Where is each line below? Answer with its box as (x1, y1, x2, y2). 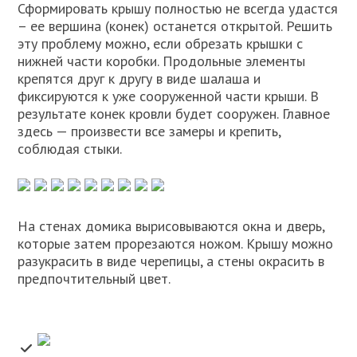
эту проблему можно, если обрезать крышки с (18, 34, 304, 53)
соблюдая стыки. (18, 139, 123, 159)
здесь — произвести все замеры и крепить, (18, 122, 281, 141)
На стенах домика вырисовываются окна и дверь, (18, 217, 325, 236)
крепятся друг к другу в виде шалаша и (18, 69, 261, 88)
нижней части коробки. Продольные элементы (18, 52, 306, 71)
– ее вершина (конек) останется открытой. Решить (18, 17, 333, 36)
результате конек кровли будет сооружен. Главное (18, 104, 331, 124)
